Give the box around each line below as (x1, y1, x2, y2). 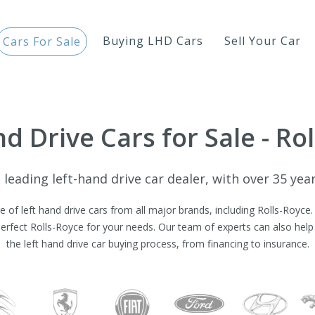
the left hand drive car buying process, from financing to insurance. (6, 237, 309, 250)
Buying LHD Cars (103, 32, 203, 49)
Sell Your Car (224, 32, 301, 49)
